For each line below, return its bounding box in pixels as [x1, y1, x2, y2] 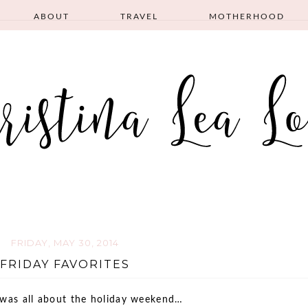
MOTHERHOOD [209, 12, 285, 21]
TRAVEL [120, 12, 158, 21]
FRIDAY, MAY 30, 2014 [10, 237, 119, 248]
